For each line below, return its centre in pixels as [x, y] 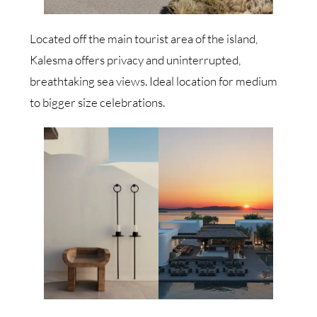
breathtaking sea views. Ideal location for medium [154, 81]
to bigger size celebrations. [99, 103]
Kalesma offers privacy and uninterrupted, [136, 60]
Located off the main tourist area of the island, [144, 39]
